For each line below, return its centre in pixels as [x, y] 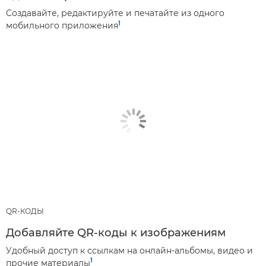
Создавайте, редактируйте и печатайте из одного [115, 13]
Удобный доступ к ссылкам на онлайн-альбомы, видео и [129, 250]
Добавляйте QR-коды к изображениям [116, 232]
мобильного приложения [62, 25]
